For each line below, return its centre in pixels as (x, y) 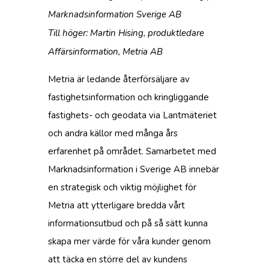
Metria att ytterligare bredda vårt (116, 206)
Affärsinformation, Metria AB (105, 52)
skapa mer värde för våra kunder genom (129, 242)
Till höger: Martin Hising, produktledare (126, 33)
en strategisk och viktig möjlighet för (122, 188)
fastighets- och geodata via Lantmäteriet (132, 116)
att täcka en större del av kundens (118, 260)
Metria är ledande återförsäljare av (119, 80)
